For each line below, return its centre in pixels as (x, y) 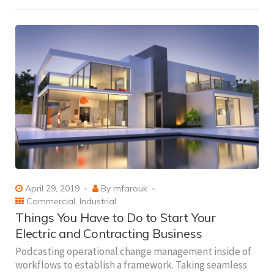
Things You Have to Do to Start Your (116, 218)
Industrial (98, 202)
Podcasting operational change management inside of (133, 252)
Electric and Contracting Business (109, 234)
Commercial (51, 202)
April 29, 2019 (51, 188)
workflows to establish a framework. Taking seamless (131, 265)
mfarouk (130, 188)
